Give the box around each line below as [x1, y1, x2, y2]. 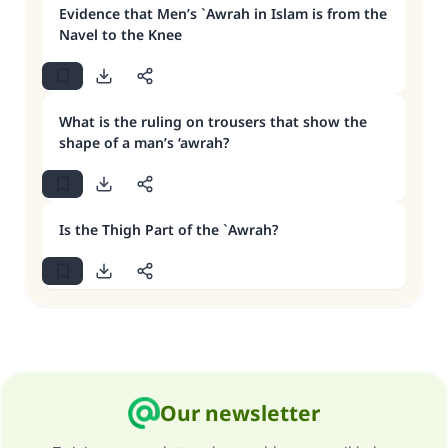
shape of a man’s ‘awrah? [59, 133, 229, 152]
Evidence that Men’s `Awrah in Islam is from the [59, 4, 387, 23]
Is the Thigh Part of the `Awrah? [59, 220, 278, 239]
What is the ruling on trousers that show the [59, 112, 367, 131]
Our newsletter [160, 399, 320, 427]
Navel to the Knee [59, 25, 182, 44]
